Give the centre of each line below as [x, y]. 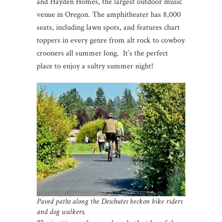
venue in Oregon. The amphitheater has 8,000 [109, 14]
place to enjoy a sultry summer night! [95, 66]
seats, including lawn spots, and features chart [108, 27]
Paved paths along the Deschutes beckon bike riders [110, 201]
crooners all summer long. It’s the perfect [102, 53]
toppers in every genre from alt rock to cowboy [111, 40]
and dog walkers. [61, 212]
